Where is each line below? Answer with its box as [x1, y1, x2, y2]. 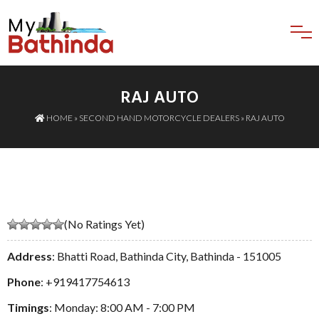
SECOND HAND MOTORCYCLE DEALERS [78, 112, 239, 123]
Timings [7, 300, 49, 314]
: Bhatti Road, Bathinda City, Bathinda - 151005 [52, 249, 281, 263]
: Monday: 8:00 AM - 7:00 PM [49, 300, 195, 314]
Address [7, 249, 52, 263]
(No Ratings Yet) [64, 216, 145, 231]
